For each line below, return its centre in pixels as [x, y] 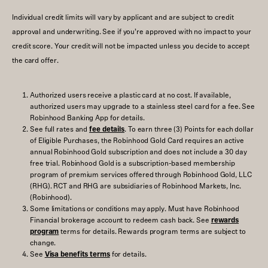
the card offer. [35, 60]
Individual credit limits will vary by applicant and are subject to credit [123, 17]
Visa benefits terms [77, 254]
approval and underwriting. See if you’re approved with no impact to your [132, 31]
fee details [107, 129]
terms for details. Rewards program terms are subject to [153, 231]
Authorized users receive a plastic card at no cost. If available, [130, 95]
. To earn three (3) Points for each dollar [189, 129]
